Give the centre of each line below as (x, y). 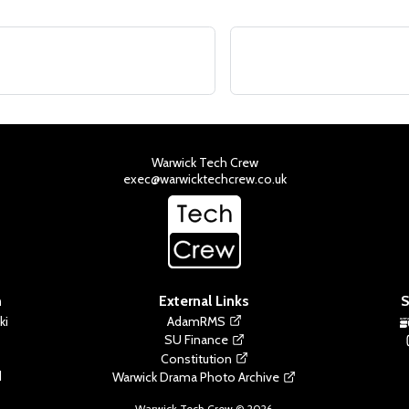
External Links (204, 300)
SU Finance (196, 340)
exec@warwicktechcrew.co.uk (204, 178)
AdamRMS (196, 321)
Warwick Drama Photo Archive (196, 378)
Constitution (196, 358)
